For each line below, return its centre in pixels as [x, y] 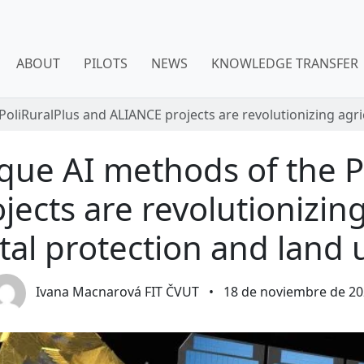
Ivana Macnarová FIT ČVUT [117, 292]
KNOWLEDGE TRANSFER [285, 63]
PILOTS [106, 63]
